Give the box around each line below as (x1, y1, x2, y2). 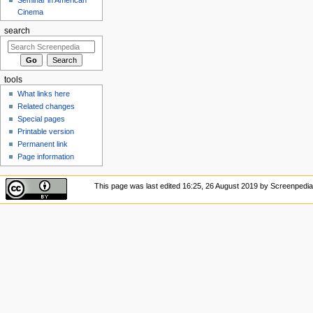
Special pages (17, 115, 66, 124)
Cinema (17, 7, 44, 16)
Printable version (17, 127, 75, 136)
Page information (17, 152, 75, 161)
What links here (17, 89, 71, 99)
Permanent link (17, 140, 68, 149)
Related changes (17, 102, 75, 111)
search (3, 26, 30, 35)
